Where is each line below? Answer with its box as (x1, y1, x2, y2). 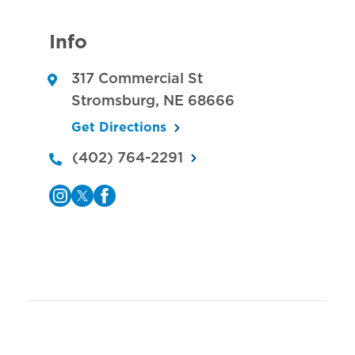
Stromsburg (71, 91, 155, 109)
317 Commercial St (71, 69, 203, 86)
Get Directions (71, 119, 166, 135)
